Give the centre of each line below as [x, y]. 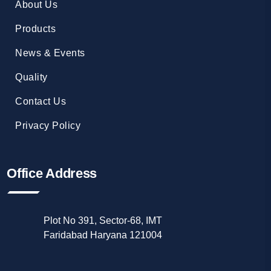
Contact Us [41, 102]
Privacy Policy [48, 126]
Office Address [52, 174]
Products [36, 29]
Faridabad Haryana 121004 [103, 235]
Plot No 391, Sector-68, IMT [103, 221]
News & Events [50, 53]
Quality [31, 77]
